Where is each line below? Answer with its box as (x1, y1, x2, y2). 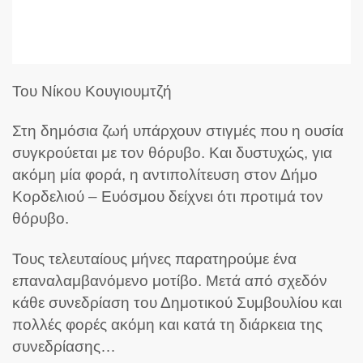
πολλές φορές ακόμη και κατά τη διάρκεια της (12, 315, 322, 333)
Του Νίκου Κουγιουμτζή (12, 83, 172, 100)
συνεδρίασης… (12, 337, 116, 355)
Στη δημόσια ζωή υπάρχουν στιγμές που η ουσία (12, 122, 344, 140)
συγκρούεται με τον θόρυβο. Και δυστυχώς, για (12, 144, 332, 162)
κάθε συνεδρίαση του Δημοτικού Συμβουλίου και (12, 293, 342, 311)
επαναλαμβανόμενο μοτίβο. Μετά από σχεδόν (12, 271, 327, 289)
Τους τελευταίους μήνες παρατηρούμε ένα (12, 250, 297, 267)
